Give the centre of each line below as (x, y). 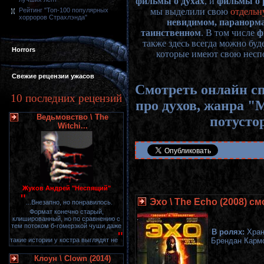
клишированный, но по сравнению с (66, 219)
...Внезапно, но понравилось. (69, 202)
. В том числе (229, 33)
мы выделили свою (190, 12)
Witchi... (72, 126)
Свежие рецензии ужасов (53, 76)
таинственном (171, 33)
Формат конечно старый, (66, 212)
